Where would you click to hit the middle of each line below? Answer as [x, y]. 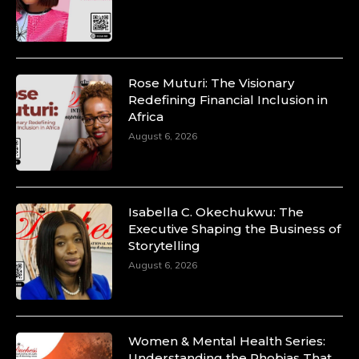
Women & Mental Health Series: [227, 341]
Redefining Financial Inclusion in [228, 99]
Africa [146, 116]
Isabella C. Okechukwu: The [216, 212]
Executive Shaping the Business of [234, 228]
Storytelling [164, 245]
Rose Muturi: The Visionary [211, 83]
